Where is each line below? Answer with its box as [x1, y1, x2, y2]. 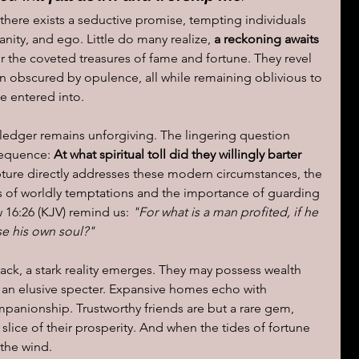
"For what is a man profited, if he [132, 204, 321, 220]
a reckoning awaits [214, 31, 322, 46]
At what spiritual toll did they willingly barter [54, 147, 305, 162]
